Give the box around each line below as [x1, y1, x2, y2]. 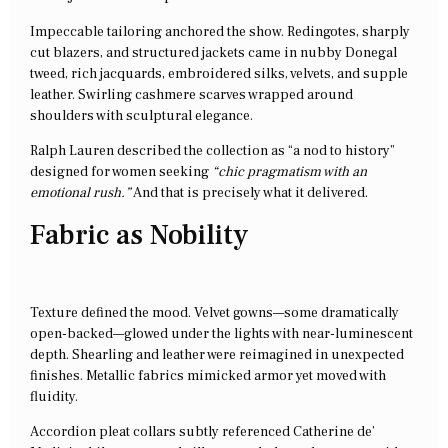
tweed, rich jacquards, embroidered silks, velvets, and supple [30, 64, 408, 83]
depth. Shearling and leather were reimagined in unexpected [30, 345, 404, 364]
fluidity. [30, 387, 78, 406]
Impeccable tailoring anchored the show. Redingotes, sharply [30, 22, 410, 41]
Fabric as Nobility [30, 216, 248, 253]
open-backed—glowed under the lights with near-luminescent [30, 324, 413, 343]
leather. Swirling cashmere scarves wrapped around [30, 85, 353, 104]
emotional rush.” [30, 184, 131, 203]
